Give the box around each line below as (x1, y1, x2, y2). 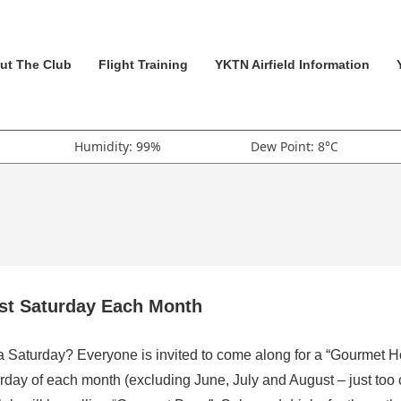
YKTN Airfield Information (215, 56, 370, 72)
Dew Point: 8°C (250, 137, 338, 155)
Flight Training (98, 56, 188, 72)
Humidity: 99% (73, 137, 161, 155)
